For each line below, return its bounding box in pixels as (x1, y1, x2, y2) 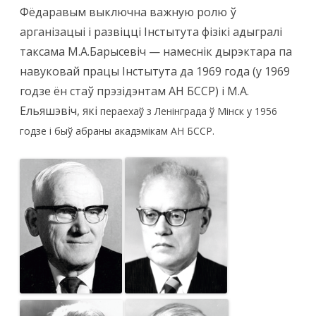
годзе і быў (20, 124, 75, 138)
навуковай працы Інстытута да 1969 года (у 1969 (20, 63, 290, 80)
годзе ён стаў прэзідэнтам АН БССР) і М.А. (20, 83, 249, 99)
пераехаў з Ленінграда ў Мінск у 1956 (100, 104, 277, 119)
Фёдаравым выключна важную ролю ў (20, 4, 236, 20)
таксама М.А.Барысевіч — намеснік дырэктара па (20, 44, 292, 60)
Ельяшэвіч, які (20, 103, 100, 119)
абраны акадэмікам (75, 124, 171, 138)
